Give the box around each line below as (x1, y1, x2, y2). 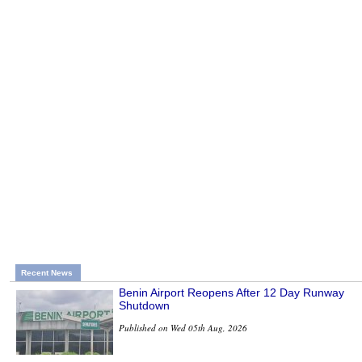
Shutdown (119, 298, 170, 312)
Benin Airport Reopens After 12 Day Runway (119, 285, 344, 299)
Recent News (21, 267, 73, 277)
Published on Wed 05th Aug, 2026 (119, 321, 247, 334)
